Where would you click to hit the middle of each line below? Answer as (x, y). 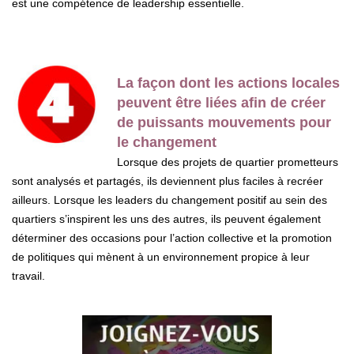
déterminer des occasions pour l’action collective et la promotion (172, 237)
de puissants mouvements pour (224, 122)
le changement (167, 142)
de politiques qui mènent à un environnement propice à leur (161, 256)
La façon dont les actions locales (228, 83)
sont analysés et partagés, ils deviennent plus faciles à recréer (168, 181)
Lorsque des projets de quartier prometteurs (228, 162)
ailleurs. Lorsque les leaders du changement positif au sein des (169, 200)
